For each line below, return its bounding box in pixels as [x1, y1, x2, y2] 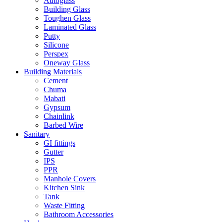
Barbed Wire [44, 121, 83, 129]
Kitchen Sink [44, 183, 85, 192]
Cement [44, 76, 68, 85]
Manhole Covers [44, 174, 96, 183]
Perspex [44, 50, 68, 58]
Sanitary [24, 130, 50, 138]
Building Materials [24, 67, 82, 76]
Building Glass [44, 5, 90, 13]
